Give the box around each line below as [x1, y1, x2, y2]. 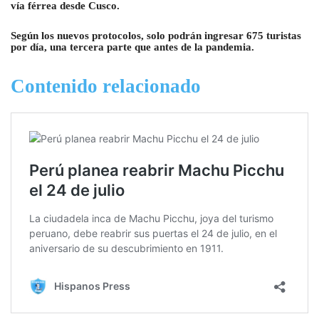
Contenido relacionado [11, 75, 201, 98]
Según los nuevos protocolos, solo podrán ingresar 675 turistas [11, 30, 301, 42]
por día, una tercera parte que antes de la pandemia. [11, 41, 254, 53]
